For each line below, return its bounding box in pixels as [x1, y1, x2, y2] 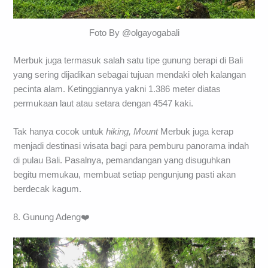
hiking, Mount [106, 127, 159, 137]
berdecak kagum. [13, 184, 82, 194]
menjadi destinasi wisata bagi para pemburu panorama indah [13, 141, 249, 151]
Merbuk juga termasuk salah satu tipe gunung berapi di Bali [13, 55, 243, 65]
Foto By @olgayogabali [89, 28, 179, 38]
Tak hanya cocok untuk [13, 127, 106, 137]
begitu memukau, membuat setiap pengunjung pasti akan [13, 170, 236, 180]
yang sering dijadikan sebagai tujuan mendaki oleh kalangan [13, 69, 246, 80]
